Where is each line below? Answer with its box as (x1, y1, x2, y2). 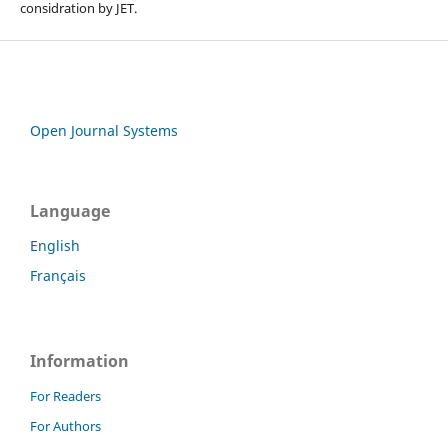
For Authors (30, 417, 101, 436)
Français (30, 266, 86, 286)
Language (30, 200, 110, 223)
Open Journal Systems (30, 121, 178, 141)
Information (30, 350, 129, 373)
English (30, 236, 80, 256)
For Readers (30, 387, 101, 406)
